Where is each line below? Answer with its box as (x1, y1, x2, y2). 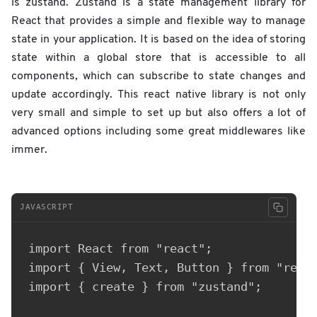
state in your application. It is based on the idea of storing (11, 33, 306, 45)
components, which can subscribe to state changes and (11, 70, 306, 82)
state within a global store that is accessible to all (11, 52, 306, 64)
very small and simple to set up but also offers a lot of (11, 107, 306, 119)
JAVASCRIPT (20, 202, 74, 212)
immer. (11, 144, 50, 156)
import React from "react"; (28, 241, 212, 255)
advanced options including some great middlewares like (11, 125, 306, 137)
